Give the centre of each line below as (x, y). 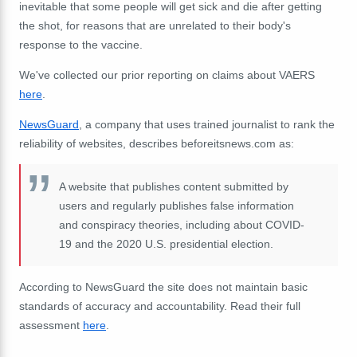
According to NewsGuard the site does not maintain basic (163, 286)
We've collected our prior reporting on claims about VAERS (167, 75)
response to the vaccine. (81, 44)
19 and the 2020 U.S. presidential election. (166, 243)
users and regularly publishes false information (177, 205)
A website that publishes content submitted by (174, 186)
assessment (51, 325)
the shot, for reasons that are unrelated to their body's (155, 25)
